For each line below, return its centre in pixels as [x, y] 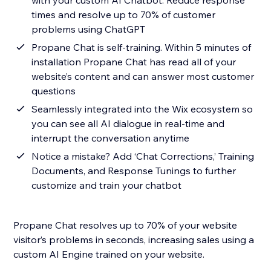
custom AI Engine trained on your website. [110, 254]
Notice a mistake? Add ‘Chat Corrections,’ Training [143, 156]
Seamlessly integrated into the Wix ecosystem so [142, 109]
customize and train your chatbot [107, 185]
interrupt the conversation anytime [111, 138]
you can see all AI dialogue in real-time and [128, 124]
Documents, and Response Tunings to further [134, 171]
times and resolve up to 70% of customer [124, 15]
